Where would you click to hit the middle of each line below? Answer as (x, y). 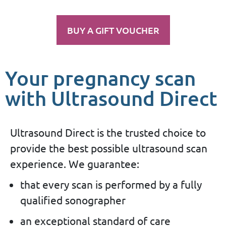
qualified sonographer (73, 200)
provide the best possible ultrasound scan (109, 148)
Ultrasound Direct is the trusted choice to (108, 132)
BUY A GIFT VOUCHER (113, 30)
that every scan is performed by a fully (111, 184)
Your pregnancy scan (100, 78)
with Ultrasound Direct (111, 98)
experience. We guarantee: (75, 163)
